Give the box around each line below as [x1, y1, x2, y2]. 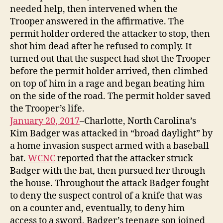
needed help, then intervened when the [10, 3, 178, 15]
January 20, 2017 [10, 115, 80, 127]
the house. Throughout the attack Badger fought [10, 177, 209, 189]
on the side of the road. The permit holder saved [10, 90, 211, 102]
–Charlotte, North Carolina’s [80, 115, 196, 127]
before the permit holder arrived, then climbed [10, 65, 208, 77]
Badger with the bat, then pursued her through [10, 165, 205, 177]
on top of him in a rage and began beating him [10, 78, 205, 90]
